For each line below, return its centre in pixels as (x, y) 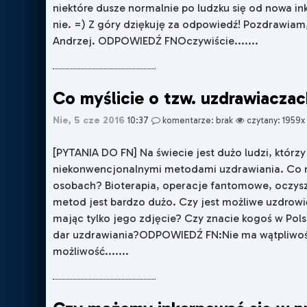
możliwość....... (91, 251)
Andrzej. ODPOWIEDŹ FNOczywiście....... (156, 40)
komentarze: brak (197, 120)
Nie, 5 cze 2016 (89, 120)
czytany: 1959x (275, 120)
